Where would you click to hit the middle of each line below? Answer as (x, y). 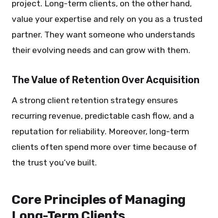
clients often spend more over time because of (104, 147)
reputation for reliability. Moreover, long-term (100, 131)
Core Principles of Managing (99, 200)
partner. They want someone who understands (103, 35)
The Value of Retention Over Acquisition (106, 80)
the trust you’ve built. (54, 163)
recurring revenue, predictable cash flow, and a (103, 116)
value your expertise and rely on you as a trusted (107, 19)
